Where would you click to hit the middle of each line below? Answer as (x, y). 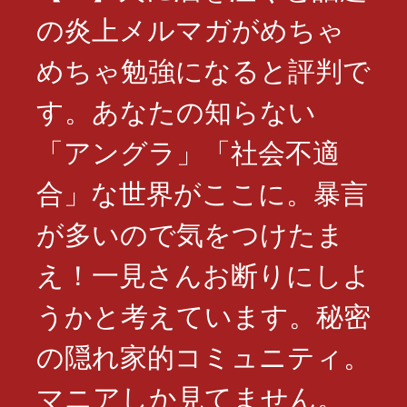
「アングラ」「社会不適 (188, 152)
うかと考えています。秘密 (203, 315)
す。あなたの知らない (176, 111)
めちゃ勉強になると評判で (203, 70)
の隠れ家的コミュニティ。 (203, 356)
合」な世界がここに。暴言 (202, 193)
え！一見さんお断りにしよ (203, 274)
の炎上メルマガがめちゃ (190, 29)
